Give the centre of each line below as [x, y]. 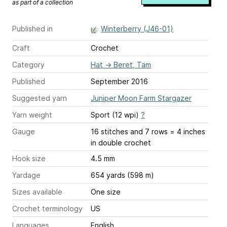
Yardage [26, 175]
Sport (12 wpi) [116, 115]
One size [106, 192]
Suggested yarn [40, 98]
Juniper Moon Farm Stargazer [141, 98]
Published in [32, 29]
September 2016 [119, 82]
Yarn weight [32, 115]
